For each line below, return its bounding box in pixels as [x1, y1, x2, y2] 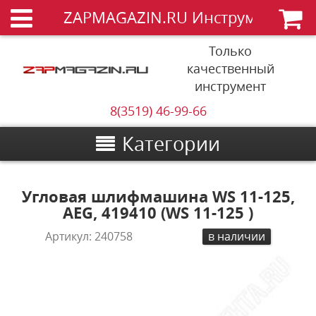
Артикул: [45, 229, 95, 244]
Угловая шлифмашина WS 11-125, [21, 186, 295, 207]
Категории [122, 131, 220, 157]
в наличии [207, 229, 265, 244]
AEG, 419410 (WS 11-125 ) [63, 202, 253, 224]
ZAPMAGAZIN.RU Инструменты [63, 7, 293, 28]
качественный [186, 60, 274, 77]
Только [209, 42, 253, 59]
